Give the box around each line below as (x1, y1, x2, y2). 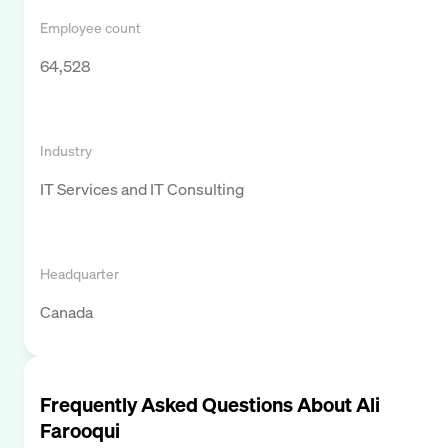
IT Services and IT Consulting (40, 177, 244, 200)
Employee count (40, 17, 141, 37)
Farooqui (40, 416, 120, 444)
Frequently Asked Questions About (40, 390, 356, 418)
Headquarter (40, 263, 119, 283)
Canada (40, 300, 93, 323)
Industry (40, 140, 92, 160)
